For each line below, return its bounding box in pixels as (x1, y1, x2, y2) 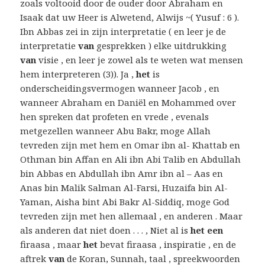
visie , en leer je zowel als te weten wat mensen (36, 54, 244, 66)
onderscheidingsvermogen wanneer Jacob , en (20, 82, 220, 95)
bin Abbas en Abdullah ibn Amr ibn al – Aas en (20, 167, 224, 180)
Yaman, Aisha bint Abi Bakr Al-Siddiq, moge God (20, 196, 230, 208)
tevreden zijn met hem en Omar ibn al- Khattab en (20, 139, 241, 151)
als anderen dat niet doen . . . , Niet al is (20, 224, 191, 237)
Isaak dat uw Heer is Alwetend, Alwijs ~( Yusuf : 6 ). (20, 11, 240, 24)
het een (190, 224, 224, 237)
